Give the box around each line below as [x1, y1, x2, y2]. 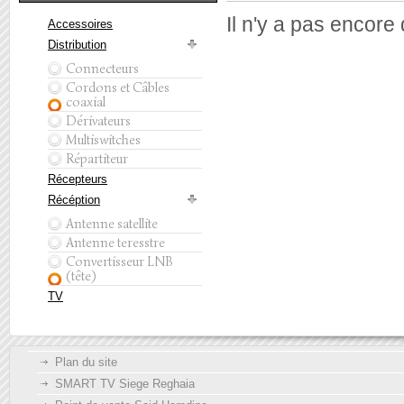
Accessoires [48, 17, 113, 31]
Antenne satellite [66, 216, 158, 232]
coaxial [66, 94, 106, 110]
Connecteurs [66, 60, 139, 77]
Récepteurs [48, 172, 107, 186]
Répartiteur [66, 151, 128, 167]
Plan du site [55, 355, 117, 369]
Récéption [48, 193, 100, 207]
